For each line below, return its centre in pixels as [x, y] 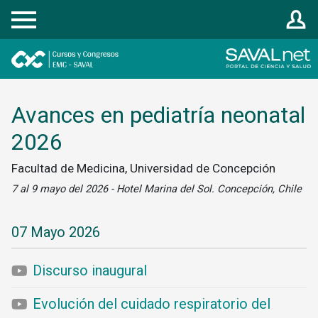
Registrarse [38, 12]
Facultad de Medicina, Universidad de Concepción [143, 168]
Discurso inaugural [90, 270]
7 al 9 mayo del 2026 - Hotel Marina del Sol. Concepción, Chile [157, 189]
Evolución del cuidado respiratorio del [152, 304]
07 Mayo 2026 [56, 232]
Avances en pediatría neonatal [158, 115]
